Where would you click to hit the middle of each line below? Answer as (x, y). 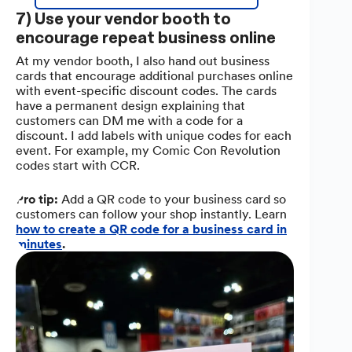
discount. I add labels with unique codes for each (154, 135)
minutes (39, 244)
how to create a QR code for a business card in (151, 229)
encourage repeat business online (146, 37)
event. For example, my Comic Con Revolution (148, 150)
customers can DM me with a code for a (129, 120)
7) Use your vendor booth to (123, 18)
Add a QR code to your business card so (172, 199)
